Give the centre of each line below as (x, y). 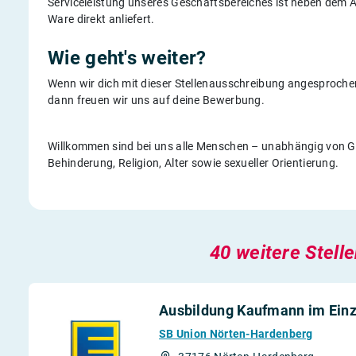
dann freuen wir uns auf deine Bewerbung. (157, 100)
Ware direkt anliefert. (101, 19)
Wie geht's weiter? (127, 58)
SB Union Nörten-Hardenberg (236, 334)
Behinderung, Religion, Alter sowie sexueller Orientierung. (193, 163)
